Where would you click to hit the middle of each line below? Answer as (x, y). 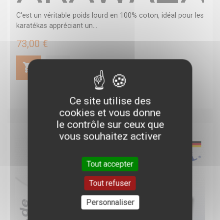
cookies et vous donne (110, 113)
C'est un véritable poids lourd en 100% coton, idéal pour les (110, 15)
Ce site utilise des (110, 101)
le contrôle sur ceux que (110, 124)
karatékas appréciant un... (57, 26)
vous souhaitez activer (110, 136)
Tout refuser (110, 183)
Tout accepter (110, 164)
